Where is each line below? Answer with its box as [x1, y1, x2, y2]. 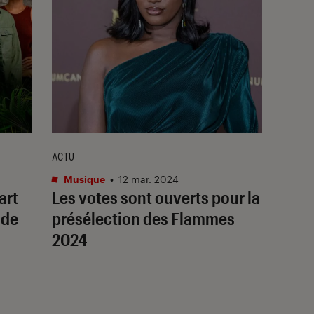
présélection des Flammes [52, 207, 235, 228]
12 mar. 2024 [118, 172, 179, 185]
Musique [62, 172, 105, 185]
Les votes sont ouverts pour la [52, 186, 260, 207]
